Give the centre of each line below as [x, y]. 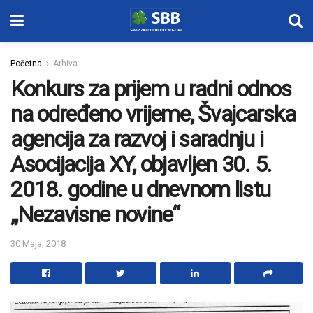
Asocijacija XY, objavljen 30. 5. [141, 164]
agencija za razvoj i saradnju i [137, 139]
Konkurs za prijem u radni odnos [151, 89]
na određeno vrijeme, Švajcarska [153, 114]
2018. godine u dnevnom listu [141, 189]
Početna [26, 64]
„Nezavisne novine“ [95, 214]
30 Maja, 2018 [38, 243]
